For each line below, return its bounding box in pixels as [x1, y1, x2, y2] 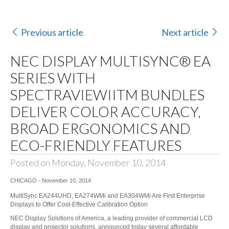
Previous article [20, 26, 83, 38]
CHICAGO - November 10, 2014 [10, 177, 91, 184]
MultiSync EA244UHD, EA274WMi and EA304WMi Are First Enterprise [10, 192, 205, 200]
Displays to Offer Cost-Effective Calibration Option [10, 201, 148, 209]
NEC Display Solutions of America [10, 215, 104, 222]
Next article [162, 26, 209, 38]
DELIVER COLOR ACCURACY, [10, 103, 201, 121]
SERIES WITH [10, 69, 96, 87]
